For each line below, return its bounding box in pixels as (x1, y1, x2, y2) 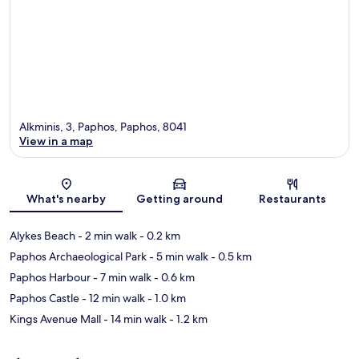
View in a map (19, 133, 93, 148)
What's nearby (26, 191, 107, 206)
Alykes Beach (10, 228, 75, 243)
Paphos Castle (10, 290, 79, 305)
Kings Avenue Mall (10, 311, 101, 326)
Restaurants (259, 191, 327, 206)
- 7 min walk (91, 269, 151, 284)
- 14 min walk (101, 311, 167, 326)
